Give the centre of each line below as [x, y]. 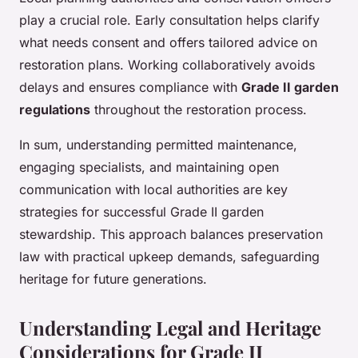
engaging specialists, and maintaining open [149, 167]
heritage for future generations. [113, 279]
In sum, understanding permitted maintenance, [158, 145]
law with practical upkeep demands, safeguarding [169, 257]
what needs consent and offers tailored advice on [168, 43]
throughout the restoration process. [199, 110]
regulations [55, 110]
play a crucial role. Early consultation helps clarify [169, 20]
